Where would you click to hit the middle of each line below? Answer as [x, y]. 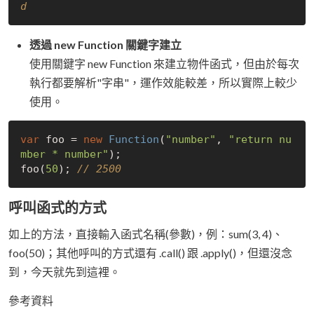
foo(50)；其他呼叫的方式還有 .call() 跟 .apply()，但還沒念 [150, 253]
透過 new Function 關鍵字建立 [105, 45]
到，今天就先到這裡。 [64, 272]
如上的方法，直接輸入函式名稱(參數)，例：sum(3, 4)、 [146, 234]
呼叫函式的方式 [57, 208]
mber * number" [64, 154]
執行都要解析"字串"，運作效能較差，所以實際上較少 [163, 83]
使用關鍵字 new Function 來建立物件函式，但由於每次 [164, 64]
